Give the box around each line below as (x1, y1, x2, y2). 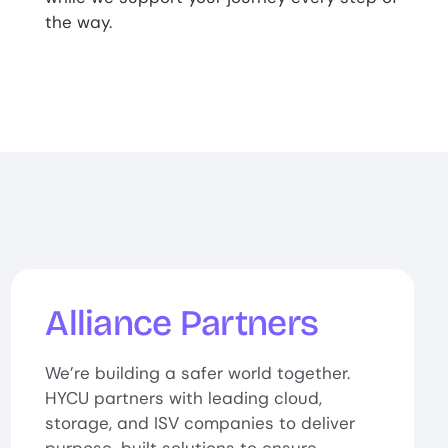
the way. (45, 11, 113, 34)
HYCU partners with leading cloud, (45, 387, 323, 410)
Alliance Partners (45, 302, 319, 346)
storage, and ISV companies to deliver (45, 412, 356, 435)
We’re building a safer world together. (45, 362, 351, 385)
